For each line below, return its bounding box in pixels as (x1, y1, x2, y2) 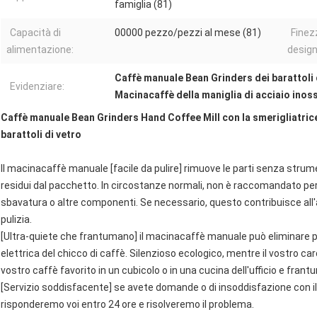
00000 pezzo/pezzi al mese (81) (115, 27, 261, 39)
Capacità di (10, 27, 61, 39)
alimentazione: (6, 44, 74, 56)
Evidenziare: (10, 81, 64, 93)
